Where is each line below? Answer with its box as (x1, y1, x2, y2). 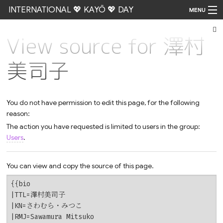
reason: (6, 109, 30, 118)
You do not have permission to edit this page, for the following (6, 98, 200, 108)
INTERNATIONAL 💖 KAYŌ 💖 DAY (8, 4, 133, 15)
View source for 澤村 (6, 31, 205, 61)
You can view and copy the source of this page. (6, 161, 154, 170)
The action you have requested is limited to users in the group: (6, 121, 201, 131)
